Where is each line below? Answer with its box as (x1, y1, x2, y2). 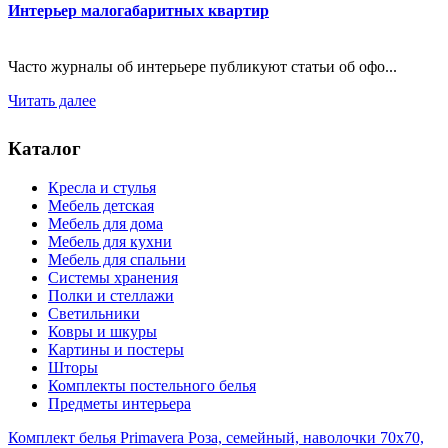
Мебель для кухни (48, 232, 172, 250)
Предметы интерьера (48, 394, 191, 412)
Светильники (48, 304, 140, 322)
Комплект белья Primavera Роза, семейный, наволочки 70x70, (8, 428, 424, 446)
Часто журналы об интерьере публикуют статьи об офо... (8, 57, 397, 75)
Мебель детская (48, 196, 154, 214)
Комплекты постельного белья (48, 376, 256, 394)
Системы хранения (48, 268, 178, 286)
